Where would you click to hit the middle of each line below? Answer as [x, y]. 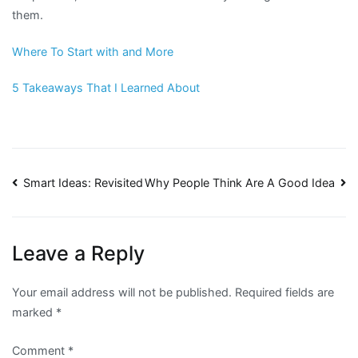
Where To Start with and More [93, 51]
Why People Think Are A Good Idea [239, 182]
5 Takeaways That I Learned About [106, 87]
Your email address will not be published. [122, 292]
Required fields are [284, 292]
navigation [75, 221]
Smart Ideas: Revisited [84, 182]
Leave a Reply [78, 253]
